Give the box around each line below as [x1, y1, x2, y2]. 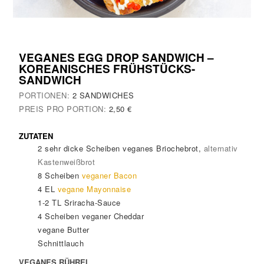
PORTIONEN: [19, 89, 72, 101]
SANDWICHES [79, 89, 134, 101]
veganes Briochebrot [123, 143, 199, 154]
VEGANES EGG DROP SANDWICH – [19, 49, 214, 65]
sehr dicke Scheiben [45, 143, 120, 154]
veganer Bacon [81, 170, 137, 181]
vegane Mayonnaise [57, 183, 131, 195]
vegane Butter [38, 224, 90, 236]
